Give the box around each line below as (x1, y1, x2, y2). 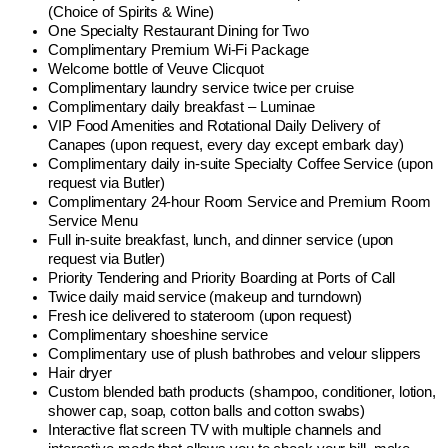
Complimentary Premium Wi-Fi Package (48, 41, 309, 58)
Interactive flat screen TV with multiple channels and (48, 421, 381, 438)
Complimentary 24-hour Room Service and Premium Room (48, 193, 431, 210)
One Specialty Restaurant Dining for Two (48, 22, 310, 39)
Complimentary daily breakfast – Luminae (48, 98, 316, 115)
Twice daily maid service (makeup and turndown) (48, 288, 363, 305)
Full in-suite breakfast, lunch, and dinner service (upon (48, 231, 394, 248)
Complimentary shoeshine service (48, 326, 268, 343)
